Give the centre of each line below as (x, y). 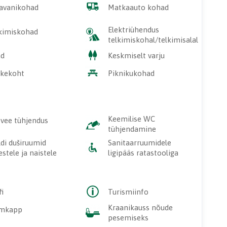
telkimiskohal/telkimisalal (153, 40)
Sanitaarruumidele (139, 143)
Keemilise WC (131, 119)
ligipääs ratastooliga (143, 153)
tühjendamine (132, 129)
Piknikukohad (131, 73)
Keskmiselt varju (136, 56)
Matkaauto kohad (138, 8)
